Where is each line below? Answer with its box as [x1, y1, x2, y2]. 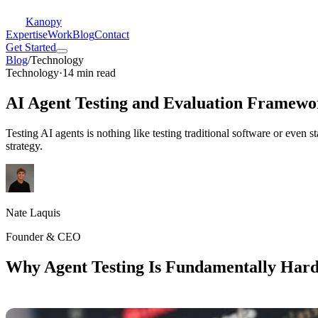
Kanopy [26, 16, 62, 28]
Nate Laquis [6, 206, 60, 219]
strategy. [6, 139, 43, 152]
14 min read [62, 67, 116, 79]
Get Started [6, 41, 56, 53]
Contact [94, 28, 129, 40]
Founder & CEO [6, 230, 81, 243]
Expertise [6, 28, 48, 40]
